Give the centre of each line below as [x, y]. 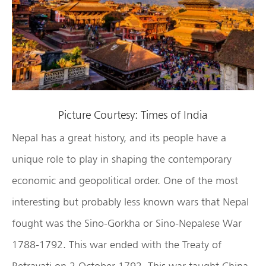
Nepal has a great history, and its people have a [119, 138]
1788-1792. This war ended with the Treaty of [117, 245]
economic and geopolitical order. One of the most [125, 180]
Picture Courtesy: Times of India [133, 115]
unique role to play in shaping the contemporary [122, 159]
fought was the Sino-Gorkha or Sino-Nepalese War [127, 223]
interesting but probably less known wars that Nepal [130, 202]
